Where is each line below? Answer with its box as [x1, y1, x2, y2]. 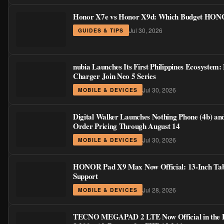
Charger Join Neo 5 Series [73, 70, 156, 82]
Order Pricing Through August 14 [73, 120, 180, 132]
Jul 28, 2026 [142, 185, 176, 194]
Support [73, 170, 98, 182]
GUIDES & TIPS [78, 26, 124, 34]
